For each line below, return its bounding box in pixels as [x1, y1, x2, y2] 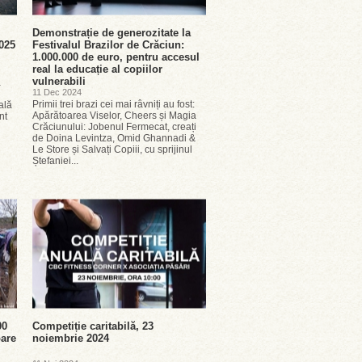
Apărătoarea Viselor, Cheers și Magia [32, 110, 196, 121]
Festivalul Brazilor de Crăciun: [32, 39, 184, 51]
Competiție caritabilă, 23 [32, 320, 154, 332]
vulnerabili [32, 75, 86, 87]
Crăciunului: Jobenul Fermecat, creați [32, 121, 196, 133]
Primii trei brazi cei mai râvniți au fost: [32, 99, 195, 110]
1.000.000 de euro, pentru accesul [32, 51, 200, 63]
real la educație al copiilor [32, 63, 162, 75]
